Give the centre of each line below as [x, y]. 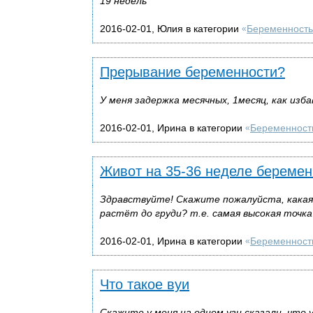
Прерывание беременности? [192, 72]
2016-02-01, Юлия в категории [171, 28]
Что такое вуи [145, 284]
